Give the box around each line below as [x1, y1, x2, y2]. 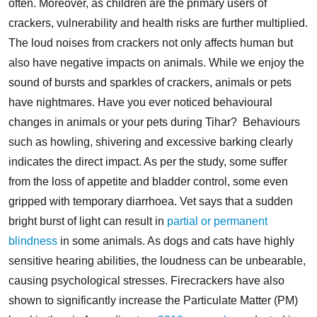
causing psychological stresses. [8, 274, 168, 287]
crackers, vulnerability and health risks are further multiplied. [8, 16, 308, 29]
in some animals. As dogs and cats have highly [57, 234, 294, 247]
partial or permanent [167, 214, 267, 227]
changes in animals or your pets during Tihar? [8, 115, 240, 128]
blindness [8, 234, 57, 247]
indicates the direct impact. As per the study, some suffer [8, 155, 287, 168]
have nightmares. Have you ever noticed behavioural [8, 96, 272, 108]
